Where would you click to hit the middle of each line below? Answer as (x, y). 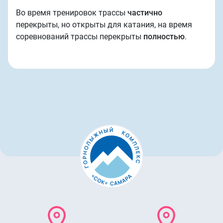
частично (145, 12)
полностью (164, 36)
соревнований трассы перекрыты (80, 36)
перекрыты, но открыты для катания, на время (104, 24)
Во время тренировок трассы (72, 12)
